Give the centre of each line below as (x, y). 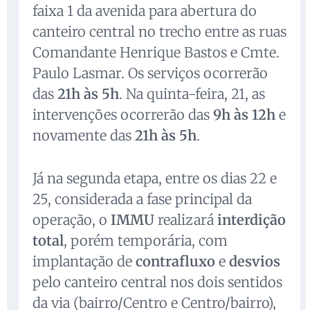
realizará (186, 220)
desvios (255, 262)
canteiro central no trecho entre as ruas (159, 32)
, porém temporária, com (146, 241)
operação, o (72, 220)
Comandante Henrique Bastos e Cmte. (156, 53)
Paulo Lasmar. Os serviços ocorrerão (150, 73)
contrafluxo (175, 262)
